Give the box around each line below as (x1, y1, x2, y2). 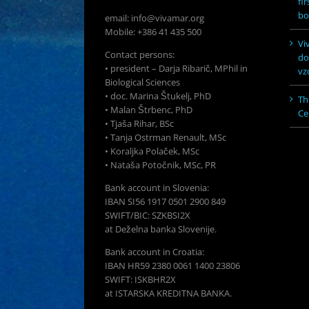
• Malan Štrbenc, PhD (105, 103, 192, 116)
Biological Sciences (105, 76, 180, 88)
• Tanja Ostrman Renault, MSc (105, 131, 226, 143)
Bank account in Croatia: (105, 246, 204, 258)
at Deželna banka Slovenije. (105, 223, 217, 235)
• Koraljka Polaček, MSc (105, 145, 199, 157)
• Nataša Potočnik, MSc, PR (105, 159, 216, 171)
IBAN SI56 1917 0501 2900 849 (105, 195, 226, 208)
